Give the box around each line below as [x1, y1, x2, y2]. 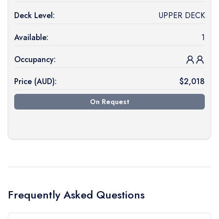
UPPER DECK [158, 10, 205, 21]
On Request [89, 97, 129, 107]
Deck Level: [14, 10, 55, 21]
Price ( [14, 76, 37, 87]
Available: [14, 32, 48, 43]
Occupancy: [14, 54, 56, 65]
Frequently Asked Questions [8, 187, 145, 202]
